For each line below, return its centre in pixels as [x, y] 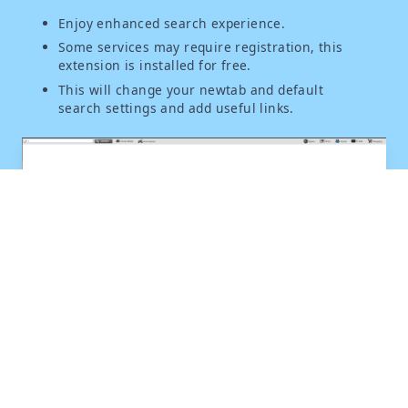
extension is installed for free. [155, 66]
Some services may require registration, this [201, 47]
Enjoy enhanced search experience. [172, 24]
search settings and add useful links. [176, 107]
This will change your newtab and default [191, 89]
